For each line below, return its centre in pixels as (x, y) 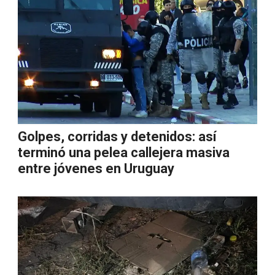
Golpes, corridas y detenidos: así (117, 137)
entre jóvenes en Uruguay (96, 168)
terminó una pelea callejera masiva (124, 153)
